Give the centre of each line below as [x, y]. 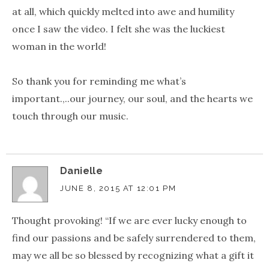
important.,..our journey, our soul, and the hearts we [132, 98]
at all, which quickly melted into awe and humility [123, 12]
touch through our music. [70, 116]
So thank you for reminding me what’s [99, 81]
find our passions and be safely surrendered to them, [134, 237]
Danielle [82, 171]
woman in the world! [59, 47]
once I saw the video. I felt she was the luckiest [119, 29]
